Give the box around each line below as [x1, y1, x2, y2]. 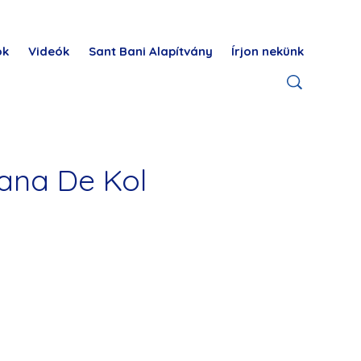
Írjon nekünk [230, 44, 304, 59]
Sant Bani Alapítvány [88, 44, 213, 59]
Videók [28, 44, 69, 59]
